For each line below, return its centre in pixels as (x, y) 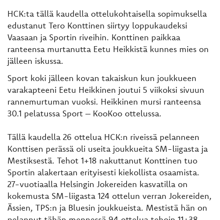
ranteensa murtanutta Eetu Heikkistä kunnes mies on (108, 49)
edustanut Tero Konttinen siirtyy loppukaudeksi (97, 25)
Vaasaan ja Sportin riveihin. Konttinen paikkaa (94, 37)
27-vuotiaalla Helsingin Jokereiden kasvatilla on (97, 184)
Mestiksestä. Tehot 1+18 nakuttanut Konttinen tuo (102, 160)
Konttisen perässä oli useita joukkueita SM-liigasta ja (108, 148)
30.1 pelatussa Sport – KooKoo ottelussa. (84, 113)
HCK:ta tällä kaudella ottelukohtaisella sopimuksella (107, 14)
